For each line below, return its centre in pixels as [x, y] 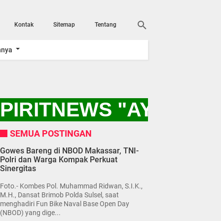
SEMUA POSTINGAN [51, 133]
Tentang [106, 25]
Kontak [24, 25]
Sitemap [64, 25]
